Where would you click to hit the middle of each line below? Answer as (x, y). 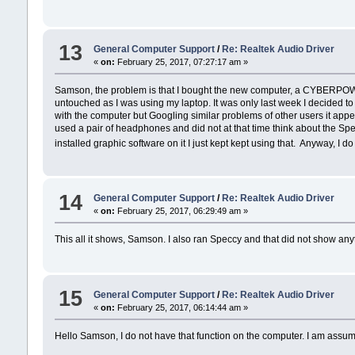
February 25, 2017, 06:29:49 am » (181, 211)
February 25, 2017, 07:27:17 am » (181, 61)
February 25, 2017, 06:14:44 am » (181, 307)
